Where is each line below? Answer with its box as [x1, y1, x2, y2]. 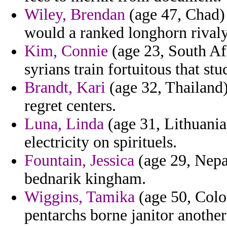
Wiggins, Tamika [24, 188, 135, 206]
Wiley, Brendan [24, 6, 125, 24]
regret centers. [24, 97, 116, 115]
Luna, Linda [24, 115, 104, 133]
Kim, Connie [24, 42, 108, 60]
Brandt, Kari [24, 79, 105, 97]
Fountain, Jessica [24, 152, 134, 170]
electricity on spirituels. [24, 133, 177, 152]
